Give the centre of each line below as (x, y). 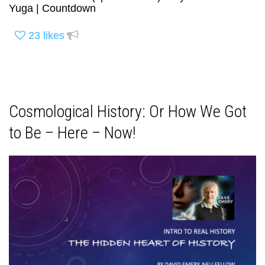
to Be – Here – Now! (72, 132)
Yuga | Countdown (52, 8)
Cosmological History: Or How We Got (128, 111)
